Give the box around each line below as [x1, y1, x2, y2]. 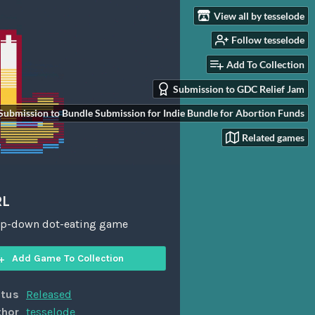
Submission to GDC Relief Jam [173, 82, 304, 95]
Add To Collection [226, 58, 304, 71]
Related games [242, 131, 304, 144]
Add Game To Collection [12, 252, 124, 265]
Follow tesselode [231, 34, 304, 46]
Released [26, 288, 72, 302]
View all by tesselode [214, 9, 304, 22]
